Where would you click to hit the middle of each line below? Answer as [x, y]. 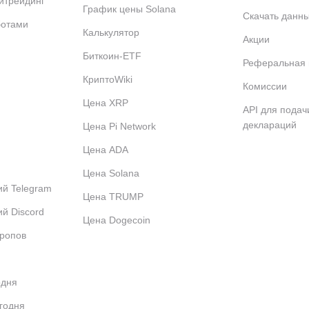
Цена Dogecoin [116, 220]
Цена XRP [105, 103]
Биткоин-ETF [112, 56]
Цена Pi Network [119, 126]
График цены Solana [129, 9]
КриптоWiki [107, 79]
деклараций [270, 125]
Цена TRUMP [113, 197]
